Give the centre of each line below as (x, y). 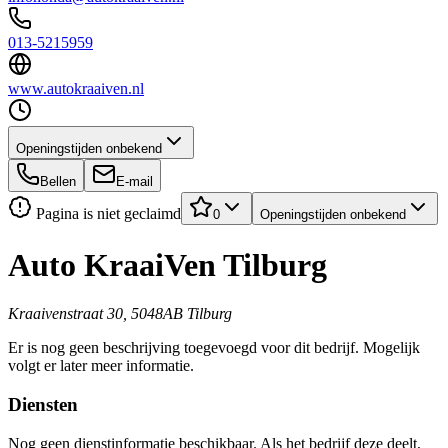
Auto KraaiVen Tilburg (167, 264)
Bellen (58, 182)
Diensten (43, 405)
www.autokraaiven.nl (76, 89)
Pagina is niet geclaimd (106, 214)
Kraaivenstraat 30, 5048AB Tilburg (120, 314)
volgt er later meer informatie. (101, 366)
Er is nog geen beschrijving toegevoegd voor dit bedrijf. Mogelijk (214, 348)
